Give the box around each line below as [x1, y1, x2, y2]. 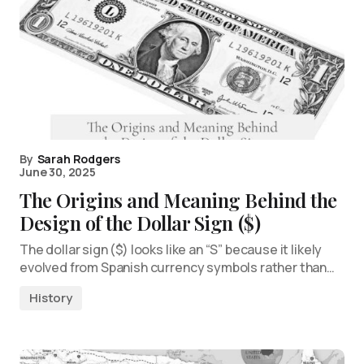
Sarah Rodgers [37, 151, 120, 167]
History [29, 289, 72, 306]
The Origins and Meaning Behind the [19, 187, 337, 213]
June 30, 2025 [19, 164, 96, 180]
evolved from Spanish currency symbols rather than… [19, 258, 335, 276]
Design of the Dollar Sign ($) [19, 210, 261, 236]
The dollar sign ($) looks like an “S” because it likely [19, 240, 323, 258]
